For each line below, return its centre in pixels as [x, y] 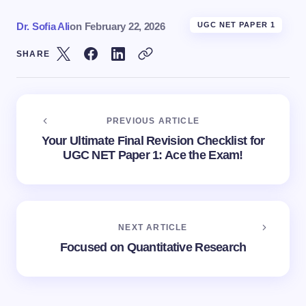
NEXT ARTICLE [153, 227]
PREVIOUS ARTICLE [153, 121]
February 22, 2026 [125, 26]
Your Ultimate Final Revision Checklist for [153, 140]
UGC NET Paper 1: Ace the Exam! [153, 155]
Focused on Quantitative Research [153, 247]
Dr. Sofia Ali [43, 26]
